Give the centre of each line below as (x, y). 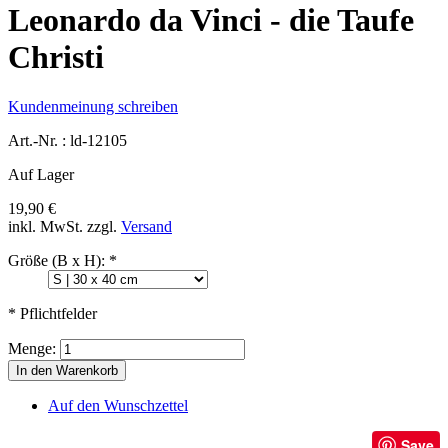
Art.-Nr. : (39, 140)
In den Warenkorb (67, 370)
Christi (56, 57)
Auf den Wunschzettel (118, 405)
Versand (146, 226)
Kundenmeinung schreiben (93, 106)
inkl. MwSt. (45, 226)
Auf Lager (41, 174)
